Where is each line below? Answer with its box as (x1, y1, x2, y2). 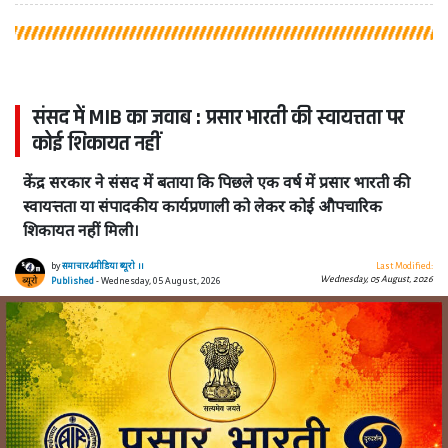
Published (51, 274, 94, 287)
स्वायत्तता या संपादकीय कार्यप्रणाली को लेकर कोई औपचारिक (23, 194, 382, 217)
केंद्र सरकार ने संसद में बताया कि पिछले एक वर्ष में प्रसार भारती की (23, 170, 410, 193)
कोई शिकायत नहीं (33, 129, 160, 158)
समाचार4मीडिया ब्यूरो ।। (62, 259, 143, 272)
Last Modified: (375, 260, 433, 271)
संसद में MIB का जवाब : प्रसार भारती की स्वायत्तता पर (33, 103, 404, 132)
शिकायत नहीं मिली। (23, 218, 139, 241)
